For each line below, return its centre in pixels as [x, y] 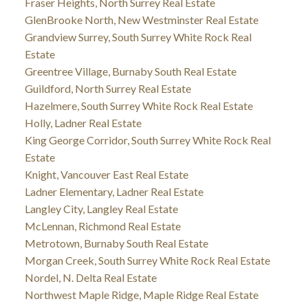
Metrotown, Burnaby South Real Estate [116, 243]
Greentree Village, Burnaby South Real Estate [130, 71]
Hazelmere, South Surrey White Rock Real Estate [139, 106]
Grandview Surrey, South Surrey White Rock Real [138, 37]
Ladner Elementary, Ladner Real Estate [114, 192]
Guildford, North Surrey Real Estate [108, 89]
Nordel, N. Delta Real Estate [90, 278]
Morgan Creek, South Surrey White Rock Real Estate [147, 261]
